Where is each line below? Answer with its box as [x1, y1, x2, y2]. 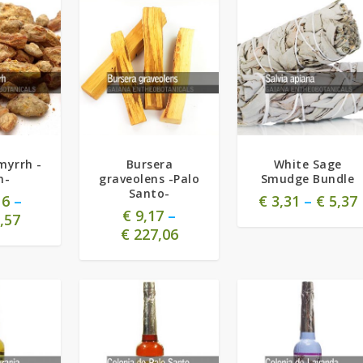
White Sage [273, 156, 342, 173]
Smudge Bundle [260, 171, 355, 187]
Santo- [128, 186, 170, 202]
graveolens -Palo [99, 171, 200, 187]
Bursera [126, 156, 173, 173]
